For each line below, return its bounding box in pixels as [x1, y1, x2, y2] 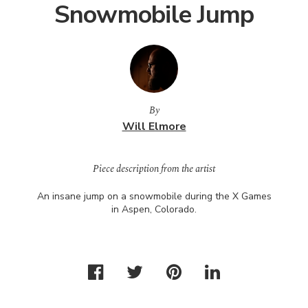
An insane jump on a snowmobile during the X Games [36, 190, 272, 203]
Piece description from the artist [93, 162, 215, 176]
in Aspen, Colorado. [111, 203, 197, 216]
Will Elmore [122, 119, 186, 134]
